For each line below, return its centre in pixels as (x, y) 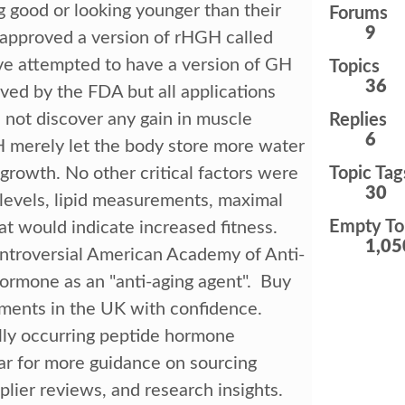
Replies (358, 120)
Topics (354, 67)
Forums (358, 14)
